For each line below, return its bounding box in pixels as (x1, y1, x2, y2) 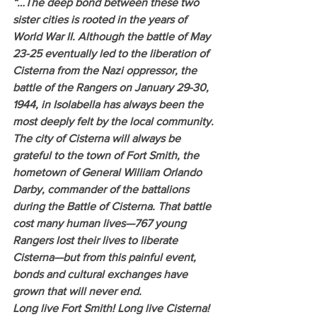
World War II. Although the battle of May (13, 30, 213, 42)
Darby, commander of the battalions (13, 183, 192, 195)
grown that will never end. (13, 284, 142, 297)
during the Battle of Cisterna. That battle (13, 200, 214, 212)
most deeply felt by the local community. (13, 115, 214, 127)
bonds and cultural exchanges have (13, 267, 190, 280)
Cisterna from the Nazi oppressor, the (13, 64, 200, 76)
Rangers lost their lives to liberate (13, 234, 180, 246)
